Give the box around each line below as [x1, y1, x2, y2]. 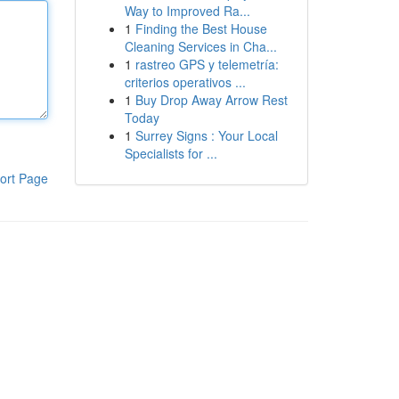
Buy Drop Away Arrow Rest [134, 91, 288, 109]
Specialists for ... [124, 144, 217, 162]
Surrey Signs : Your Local [134, 126, 278, 144]
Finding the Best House [134, 20, 267, 37]
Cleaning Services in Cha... [124, 37, 277, 55]
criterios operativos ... [124, 73, 246, 91]
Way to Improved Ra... [124, 2, 250, 20]
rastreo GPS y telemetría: [134, 55, 279, 73]
